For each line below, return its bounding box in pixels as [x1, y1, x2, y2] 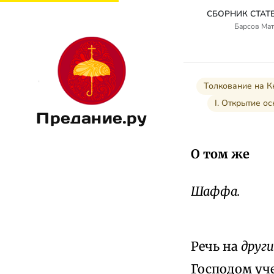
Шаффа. [191, 183, 240, 199]
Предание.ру [36, 108, 147, 128]
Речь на [191, 238, 241, 254]
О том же [191, 146, 250, 161]
